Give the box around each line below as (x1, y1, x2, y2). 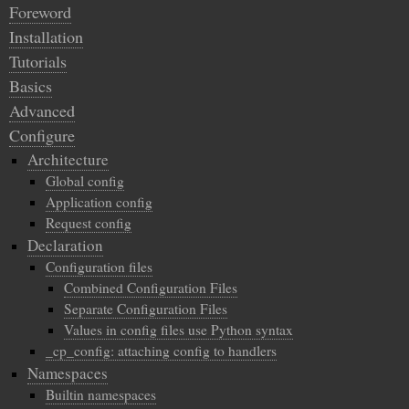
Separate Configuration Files (64, 299, 227, 318)
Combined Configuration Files (64, 278, 237, 297)
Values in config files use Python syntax (64, 320, 293, 339)
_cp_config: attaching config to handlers (46, 341, 277, 360)
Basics (9, 74, 52, 97)
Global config (46, 171, 124, 190)
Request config (46, 213, 131, 232)
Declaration (27, 234, 103, 256)
